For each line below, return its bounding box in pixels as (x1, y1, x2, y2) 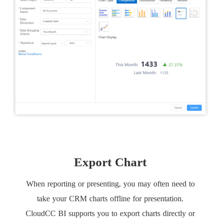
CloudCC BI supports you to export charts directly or (26, 209, 195, 218)
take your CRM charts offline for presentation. (37, 194, 184, 203)
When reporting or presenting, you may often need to (26, 180, 195, 188)
